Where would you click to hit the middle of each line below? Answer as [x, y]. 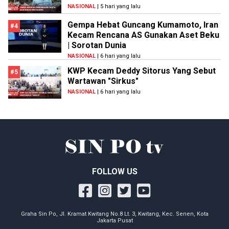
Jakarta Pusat [114, 221]
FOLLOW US [114, 172]
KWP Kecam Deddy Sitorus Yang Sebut [142, 71]
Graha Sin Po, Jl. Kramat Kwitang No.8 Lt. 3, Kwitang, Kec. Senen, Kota [114, 214]
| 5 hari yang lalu [118, 7]
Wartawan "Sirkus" [103, 81]
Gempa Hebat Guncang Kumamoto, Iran [143, 25]
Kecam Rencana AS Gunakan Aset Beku [143, 35]
